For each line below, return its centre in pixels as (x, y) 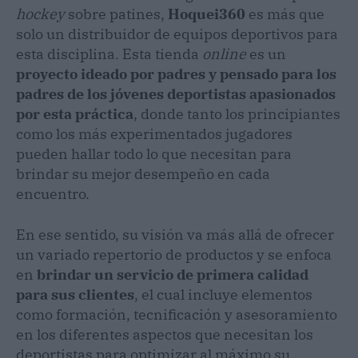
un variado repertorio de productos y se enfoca (174, 254)
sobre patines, (118, 14)
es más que (286, 14)
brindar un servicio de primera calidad (173, 274)
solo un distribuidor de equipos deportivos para (177, 34)
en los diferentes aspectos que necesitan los (165, 334)
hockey (42, 14)
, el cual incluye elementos (223, 294)
